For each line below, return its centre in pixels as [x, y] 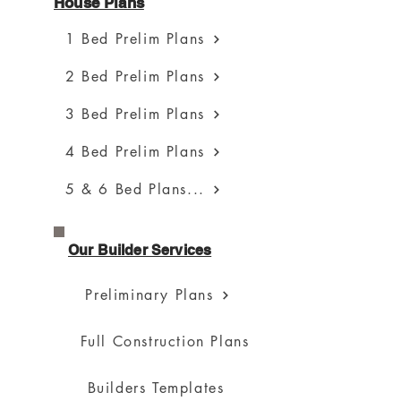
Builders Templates [156, 388]
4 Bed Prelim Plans [135, 152]
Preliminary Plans [149, 295]
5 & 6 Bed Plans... [135, 190]
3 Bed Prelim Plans [135, 115]
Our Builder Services [140, 250]
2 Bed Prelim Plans [135, 77]
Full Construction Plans [165, 342]
